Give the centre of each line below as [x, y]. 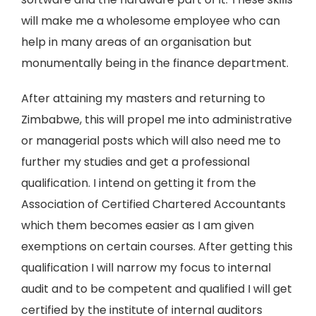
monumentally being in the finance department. [155, 63]
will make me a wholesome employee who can [151, 21]
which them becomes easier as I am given [138, 225]
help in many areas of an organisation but [136, 42]
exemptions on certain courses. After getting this [157, 247]
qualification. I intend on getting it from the [139, 183]
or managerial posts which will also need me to [151, 141]
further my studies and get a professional [135, 162]
